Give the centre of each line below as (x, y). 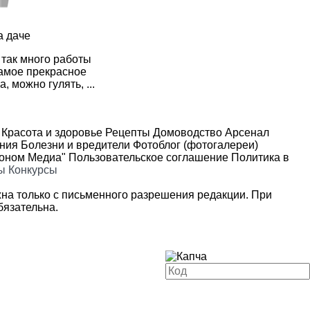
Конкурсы (33, 170)
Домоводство (186, 132)
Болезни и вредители (74, 145)
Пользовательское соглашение (148, 157)
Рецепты (126, 132)
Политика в (260, 157)
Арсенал (246, 132)
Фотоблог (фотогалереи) (194, 145)
